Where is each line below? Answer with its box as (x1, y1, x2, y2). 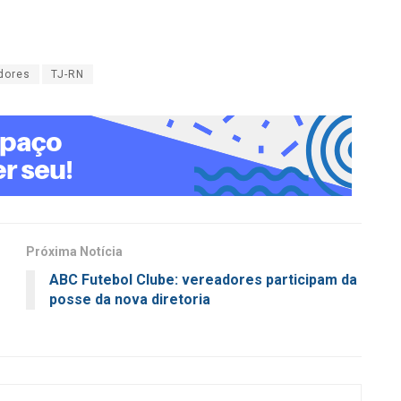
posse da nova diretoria (49, 291, 210, 309)
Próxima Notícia (26, 244, 123, 260)
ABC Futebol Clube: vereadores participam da (49, 271, 357, 289)
